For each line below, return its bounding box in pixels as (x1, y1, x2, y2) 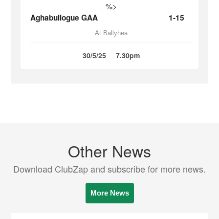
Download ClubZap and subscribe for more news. (13, 162, 206, 175)
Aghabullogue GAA (30, 12, 98, 23)
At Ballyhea (94, 29, 128, 37)
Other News (68, 139, 151, 162)
